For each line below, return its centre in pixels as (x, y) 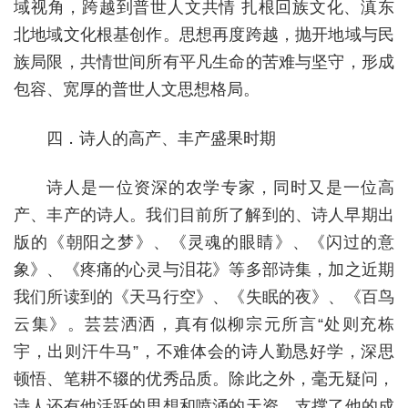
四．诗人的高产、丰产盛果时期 (161, 138)
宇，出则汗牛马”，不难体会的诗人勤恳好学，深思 (204, 352)
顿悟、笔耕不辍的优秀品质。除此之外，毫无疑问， (204, 379)
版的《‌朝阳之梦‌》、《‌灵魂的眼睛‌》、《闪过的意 (204, 242)
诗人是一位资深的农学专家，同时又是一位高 (220, 188)
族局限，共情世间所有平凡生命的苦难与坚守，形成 (204, 62)
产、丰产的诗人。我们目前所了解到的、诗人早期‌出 (204, 215)
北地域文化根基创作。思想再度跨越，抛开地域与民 (204, 35)
